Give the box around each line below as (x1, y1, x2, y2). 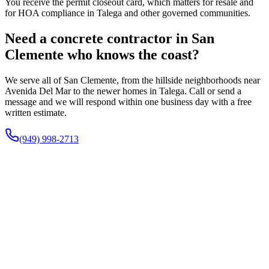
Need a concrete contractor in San (5, 30, 214, 46)
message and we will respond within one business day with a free (5, 96, 252, 107)
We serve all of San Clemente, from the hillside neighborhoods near (5, 74, 260, 85)
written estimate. (5, 107, 67, 118)
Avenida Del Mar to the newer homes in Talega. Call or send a (5, 85, 241, 96)
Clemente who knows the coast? (5, 46, 199, 62)
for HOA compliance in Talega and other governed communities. (5, 7, 250, 18)
